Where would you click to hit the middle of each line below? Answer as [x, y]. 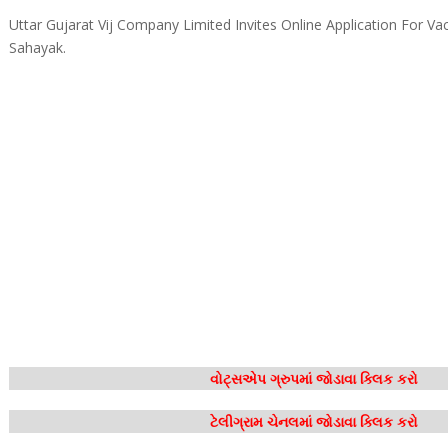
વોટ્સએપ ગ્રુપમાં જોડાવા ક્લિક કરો [314, 378]
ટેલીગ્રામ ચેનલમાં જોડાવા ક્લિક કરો [314, 421]
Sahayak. [37, 47]
